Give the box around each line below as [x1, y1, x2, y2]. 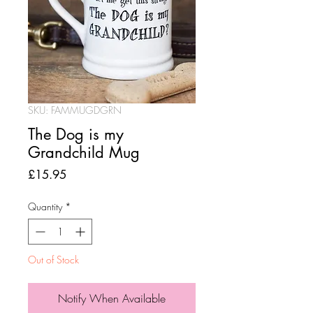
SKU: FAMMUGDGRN [28, 103, 122, 117]
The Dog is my [28, 124, 124, 144]
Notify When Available [58, 291, 166, 306]
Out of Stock [28, 253, 79, 266]
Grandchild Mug [28, 143, 140, 162]
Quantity [28, 200, 62, 213]
